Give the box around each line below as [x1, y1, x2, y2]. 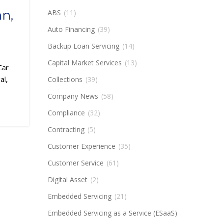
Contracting [47, 125, 84, 134]
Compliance [47, 108, 85, 117]
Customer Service [47, 158, 104, 167]
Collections [47, 75, 82, 84]
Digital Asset [47, 175, 87, 184]
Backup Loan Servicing [47, 41, 119, 51]
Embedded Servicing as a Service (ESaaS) [47, 208, 177, 218]
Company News [47, 91, 98, 101]
